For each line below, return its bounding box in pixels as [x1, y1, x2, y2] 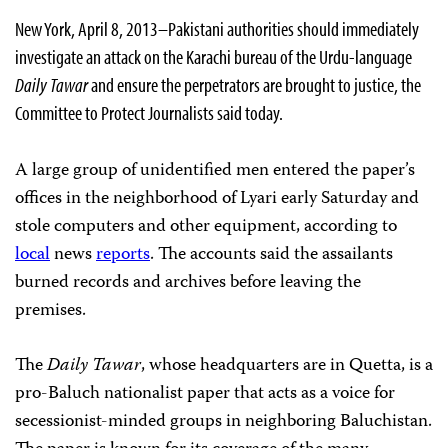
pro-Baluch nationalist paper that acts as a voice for [15, 379, 395, 409]
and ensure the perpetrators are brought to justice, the [88, 72, 421, 97]
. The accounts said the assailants [150, 240, 393, 270]
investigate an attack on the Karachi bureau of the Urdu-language [15, 44, 412, 69]
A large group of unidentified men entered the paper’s [15, 156, 415, 186]
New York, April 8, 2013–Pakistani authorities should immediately [15, 16, 419, 41]
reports [96, 240, 150, 270]
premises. [15, 296, 86, 326]
